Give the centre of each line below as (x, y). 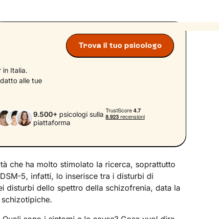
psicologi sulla (80, 114)
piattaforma (52, 122)
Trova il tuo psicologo (120, 45)
